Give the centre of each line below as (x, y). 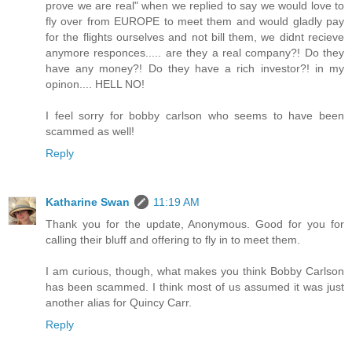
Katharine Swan (88, 202)
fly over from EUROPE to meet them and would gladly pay (195, 21)
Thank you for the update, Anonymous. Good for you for (195, 224)
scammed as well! (90, 131)
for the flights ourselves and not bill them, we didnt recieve (195, 37)
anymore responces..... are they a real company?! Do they (195, 52)
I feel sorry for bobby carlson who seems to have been (195, 115)
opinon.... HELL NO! (95, 84)
